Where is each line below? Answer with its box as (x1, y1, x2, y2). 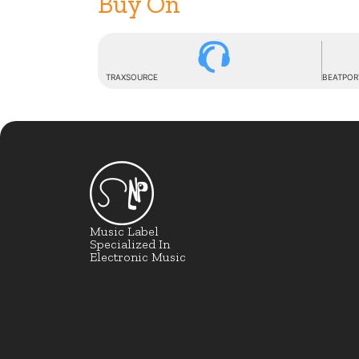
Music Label (90, 224, 159, 239)
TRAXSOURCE (106, 72, 158, 82)
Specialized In (90, 236, 170, 252)
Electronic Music (90, 249, 186, 264)
